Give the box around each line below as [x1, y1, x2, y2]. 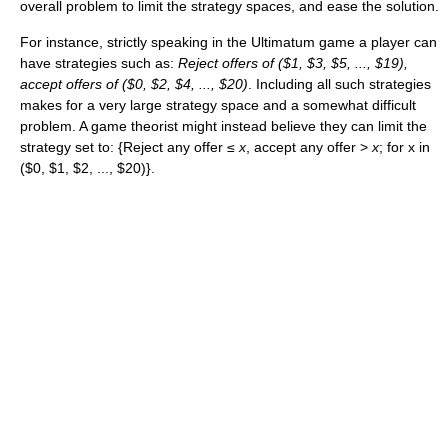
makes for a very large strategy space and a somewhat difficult [20, 97, 416, 113]
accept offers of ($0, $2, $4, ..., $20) [20, 76, 248, 92]
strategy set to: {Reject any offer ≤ [20, 139, 239, 155]
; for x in [379, 139, 430, 155]
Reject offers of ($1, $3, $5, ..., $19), [178, 55, 408, 71]
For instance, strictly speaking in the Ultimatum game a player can [20, 34, 437, 50]
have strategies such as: [20, 55, 178, 71]
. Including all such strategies [248, 76, 431, 92]
